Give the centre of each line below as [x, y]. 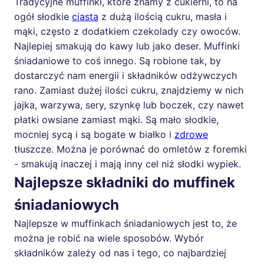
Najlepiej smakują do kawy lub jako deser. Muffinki [127, 46]
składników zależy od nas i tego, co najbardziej [120, 253]
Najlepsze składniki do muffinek [125, 182]
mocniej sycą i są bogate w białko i [94, 134]
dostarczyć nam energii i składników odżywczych [126, 75]
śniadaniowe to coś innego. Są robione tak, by [118, 60]
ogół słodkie [43, 16]
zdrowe [191, 134]
